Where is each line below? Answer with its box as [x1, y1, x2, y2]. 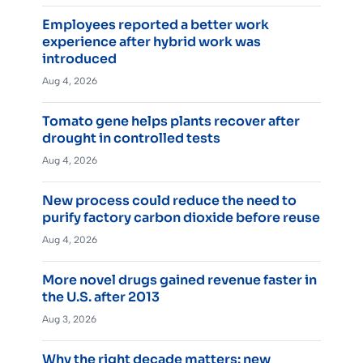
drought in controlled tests [42, 129, 220, 147]
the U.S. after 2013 [42, 288, 160, 305]
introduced [42, 49, 117, 67]
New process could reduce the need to [42, 191, 297, 209]
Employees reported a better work [42, 15, 269, 33]
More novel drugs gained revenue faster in [42, 271, 317, 288]
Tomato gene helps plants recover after [42, 112, 300, 130]
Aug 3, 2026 [42, 313, 96, 325]
